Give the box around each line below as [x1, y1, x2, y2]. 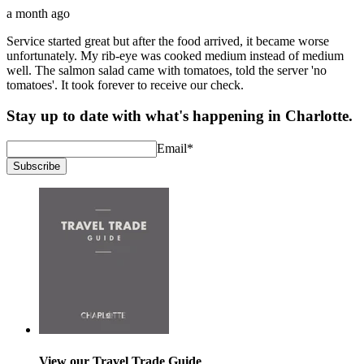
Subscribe [13, 160, 60, 173]
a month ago [6, 6, 70, 20]
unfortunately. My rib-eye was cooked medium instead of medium [6, 48, 344, 63]
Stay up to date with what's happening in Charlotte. [6, 107, 353, 125]
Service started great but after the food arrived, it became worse [6, 33, 329, 48]
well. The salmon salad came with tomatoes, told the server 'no [6, 63, 327, 77]
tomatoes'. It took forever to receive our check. [6, 77, 244, 92]
